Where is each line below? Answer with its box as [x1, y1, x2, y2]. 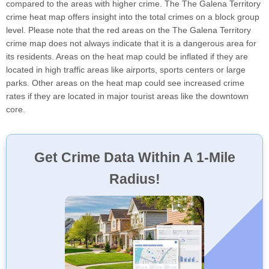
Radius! [109, 171, 160, 187]
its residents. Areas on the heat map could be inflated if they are [6, 51, 248, 61]
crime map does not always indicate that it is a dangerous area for [6, 38, 256, 48]
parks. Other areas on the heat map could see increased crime [6, 77, 244, 88]
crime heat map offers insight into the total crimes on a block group [6, 11, 259, 22]
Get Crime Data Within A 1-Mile [34, 149, 235, 165]
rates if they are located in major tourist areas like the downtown [6, 91, 249, 101]
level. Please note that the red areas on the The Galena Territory [6, 25, 251, 35]
